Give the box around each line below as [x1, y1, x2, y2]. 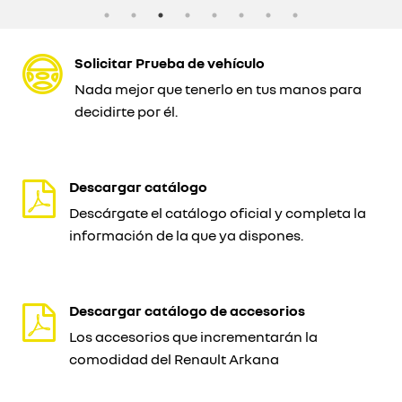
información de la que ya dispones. [69, 226, 303, 244]
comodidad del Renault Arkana [69, 350, 279, 368]
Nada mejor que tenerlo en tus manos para [74, 80, 362, 98]
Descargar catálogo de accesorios [69, 301, 305, 319]
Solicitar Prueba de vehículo [74, 54, 265, 72]
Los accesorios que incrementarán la [69, 328, 318, 345]
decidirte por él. [74, 102, 178, 120]
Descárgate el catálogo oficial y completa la [69, 204, 366, 222]
